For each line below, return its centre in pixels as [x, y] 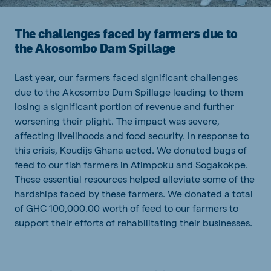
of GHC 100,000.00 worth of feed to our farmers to [126, 208]
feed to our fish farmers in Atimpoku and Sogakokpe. [131, 165]
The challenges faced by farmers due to [126, 34]
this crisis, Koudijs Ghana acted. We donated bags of [131, 150]
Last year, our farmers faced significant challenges [126, 77]
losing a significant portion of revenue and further [124, 106]
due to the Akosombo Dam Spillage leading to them [129, 92]
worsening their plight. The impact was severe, [117, 121]
